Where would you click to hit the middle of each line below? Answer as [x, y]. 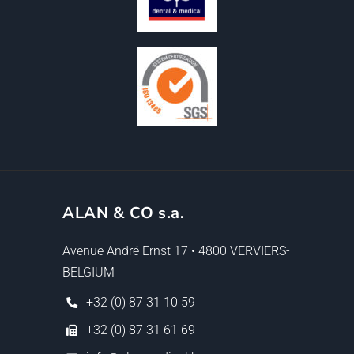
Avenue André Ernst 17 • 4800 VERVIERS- [176, 250]
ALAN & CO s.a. [123, 213]
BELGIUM [88, 272]
